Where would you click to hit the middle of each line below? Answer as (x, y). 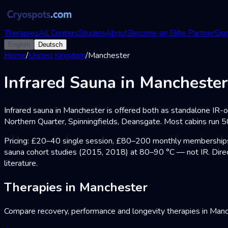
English (19, 45)
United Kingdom (57, 55)
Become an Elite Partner (171, 33)
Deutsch (50, 45)
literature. (21, 163)
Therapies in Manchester (76, 187)
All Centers (59, 33)
